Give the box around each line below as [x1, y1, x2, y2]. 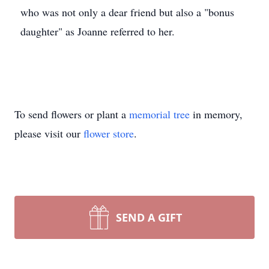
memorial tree [129, 107, 190, 121]
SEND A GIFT [116, 210, 182, 225]
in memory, [190, 107, 243, 121]
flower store [83, 126, 134, 141]
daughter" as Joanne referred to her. [20, 24, 175, 38]
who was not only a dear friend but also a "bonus [20, 5, 234, 19]
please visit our [14, 126, 83, 141]
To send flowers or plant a [14, 107, 129, 121]
